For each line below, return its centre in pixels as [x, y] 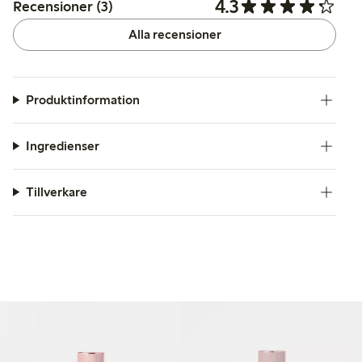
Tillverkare [56, 192]
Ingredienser [62, 145]
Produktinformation [82, 99]
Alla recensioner [175, 34]
